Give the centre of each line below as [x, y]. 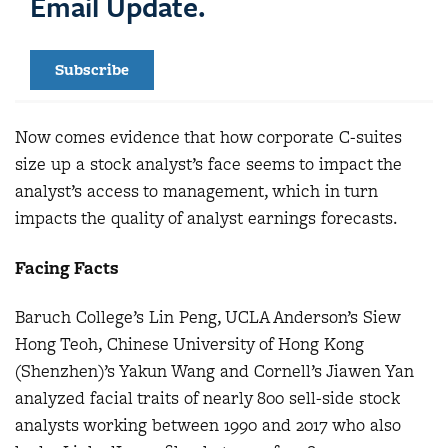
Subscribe [92, 69]
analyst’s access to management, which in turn [196, 191]
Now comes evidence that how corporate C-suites [208, 137]
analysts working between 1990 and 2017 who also [208, 425]
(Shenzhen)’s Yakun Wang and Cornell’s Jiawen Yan [214, 371]
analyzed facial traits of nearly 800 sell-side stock [207, 398]
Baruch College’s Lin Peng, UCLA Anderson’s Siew [207, 317]
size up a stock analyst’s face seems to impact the [208, 164]
